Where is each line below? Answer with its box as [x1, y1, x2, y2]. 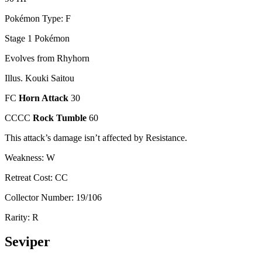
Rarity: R [5, 212, 39, 222]
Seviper [5, 234, 50, 250]
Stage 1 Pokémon [5, 33, 70, 43]
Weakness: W [5, 152, 55, 163]
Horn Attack [19, 92, 71, 103]
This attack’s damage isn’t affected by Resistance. [5, 132, 187, 143]
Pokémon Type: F [5, 13, 71, 23]
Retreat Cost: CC [5, 172, 68, 182]
